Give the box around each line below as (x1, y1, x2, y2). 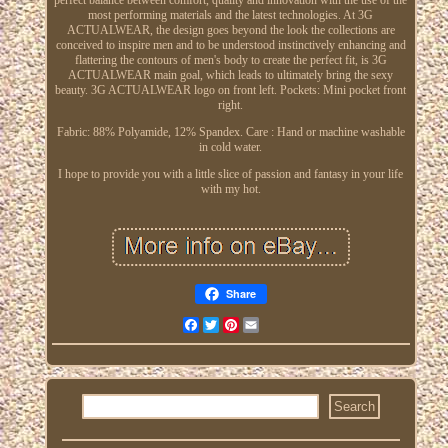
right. (218, 97, 244, 112)
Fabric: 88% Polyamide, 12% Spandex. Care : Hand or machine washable (56, 124, 405, 139)
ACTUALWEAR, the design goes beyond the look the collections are (66, 22, 395, 37)
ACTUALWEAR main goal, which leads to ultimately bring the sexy (68, 67, 394, 82)
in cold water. (199, 139, 263, 154)
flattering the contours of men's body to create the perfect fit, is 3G (74, 52, 387, 67)
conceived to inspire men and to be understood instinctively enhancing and (55, 37, 406, 52)
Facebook (198, 317, 245, 332)
